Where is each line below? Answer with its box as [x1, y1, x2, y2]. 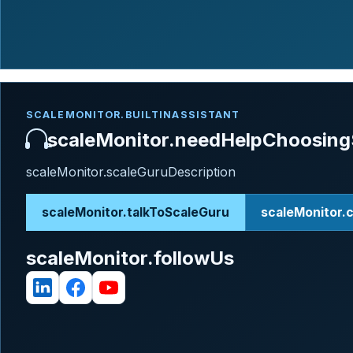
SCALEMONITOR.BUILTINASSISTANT [26, 108, 240, 121]
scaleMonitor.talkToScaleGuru [41, 204, 229, 220]
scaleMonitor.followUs [26, 246, 234, 269]
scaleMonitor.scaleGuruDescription [26, 164, 236, 180]
